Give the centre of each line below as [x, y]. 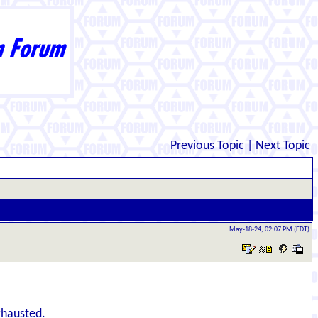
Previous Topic [207, 146]
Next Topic [283, 146]
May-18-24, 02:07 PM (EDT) [269, 230]
